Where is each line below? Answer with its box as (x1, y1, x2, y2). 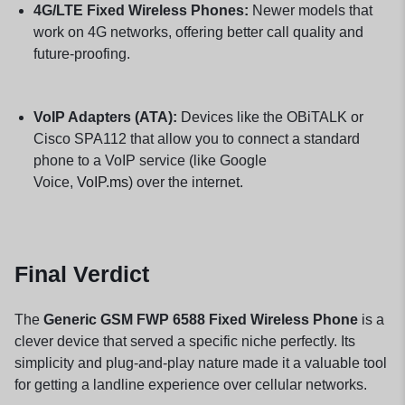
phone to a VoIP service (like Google (33, 152, 267, 168)
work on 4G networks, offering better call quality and (33, 24, 363, 40)
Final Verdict (14, 260, 149, 287)
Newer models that (248, 2, 372, 18)
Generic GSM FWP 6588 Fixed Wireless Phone (43, 311, 358, 327)
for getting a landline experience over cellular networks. (14, 376, 367, 392)
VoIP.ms (76, 174, 128, 190)
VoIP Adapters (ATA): (33, 108, 177, 125)
